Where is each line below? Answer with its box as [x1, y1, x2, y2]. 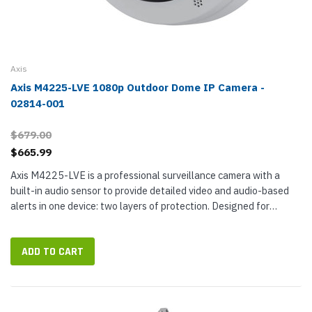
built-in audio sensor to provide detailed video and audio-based [10, 184, 289, 197]
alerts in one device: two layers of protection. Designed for [10, 199, 270, 212]
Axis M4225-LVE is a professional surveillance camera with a [10, 169, 280, 182]
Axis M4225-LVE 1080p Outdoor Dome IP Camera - [10, 81, 265, 94]
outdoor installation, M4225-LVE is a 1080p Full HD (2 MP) [10, 214, 276, 228]
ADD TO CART [22, 244, 84, 259]
